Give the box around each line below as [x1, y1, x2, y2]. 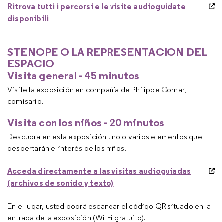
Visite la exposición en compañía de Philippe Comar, [7, 85, 187, 94]
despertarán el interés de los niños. [7, 143, 127, 153]
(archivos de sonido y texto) [7, 178, 114, 188]
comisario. [7, 96, 44, 106]
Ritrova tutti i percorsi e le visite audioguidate [7, 1, 186, 11]
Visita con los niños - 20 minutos [7, 115, 165, 129]
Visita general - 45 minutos [7, 68, 140, 82]
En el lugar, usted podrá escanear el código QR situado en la [7, 201, 211, 211]
